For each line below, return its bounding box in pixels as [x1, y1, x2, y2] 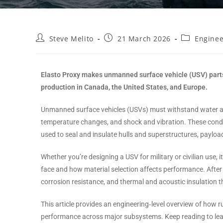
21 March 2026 [117, 34, 171, 43]
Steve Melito [49, 34, 94, 43]
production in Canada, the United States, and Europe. [41, 83, 208, 91]
